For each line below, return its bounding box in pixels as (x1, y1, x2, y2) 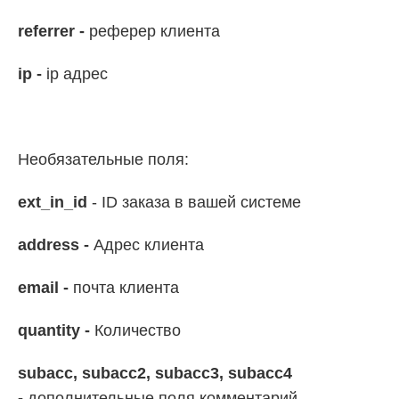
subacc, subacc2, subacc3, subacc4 (18, 364, 292, 383)
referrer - (18, 22, 89, 41)
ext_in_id (18, 193, 92, 212)
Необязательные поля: (18, 151, 189, 169)
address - (18, 236, 94, 255)
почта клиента (69, 279, 179, 297)
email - (18, 279, 69, 297)
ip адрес (46, 65, 108, 84)
